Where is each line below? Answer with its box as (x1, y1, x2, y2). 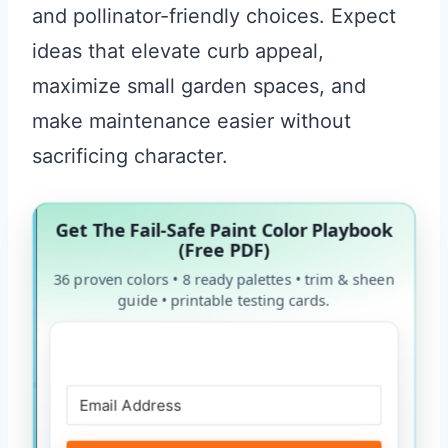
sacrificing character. (32, 144, 228, 169)
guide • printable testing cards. (117, 290, 331, 311)
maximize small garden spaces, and (32, 74, 366, 99)
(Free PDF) (178, 237, 270, 262)
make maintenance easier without (32, 109, 351, 134)
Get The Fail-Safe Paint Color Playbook (55, 217, 393, 242)
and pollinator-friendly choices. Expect (32, 4, 396, 29)
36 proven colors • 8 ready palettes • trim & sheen (53, 268, 395, 290)
